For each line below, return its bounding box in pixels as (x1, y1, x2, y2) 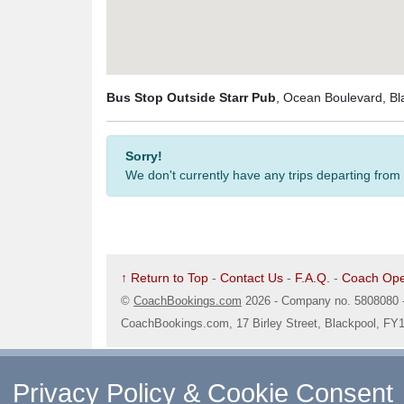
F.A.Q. (295, 271, 330, 285)
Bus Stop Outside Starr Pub (106, 90, 276, 105)
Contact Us (220, 271, 283, 285)
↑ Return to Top (121, 271, 208, 285)
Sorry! (125, 149, 162, 163)
